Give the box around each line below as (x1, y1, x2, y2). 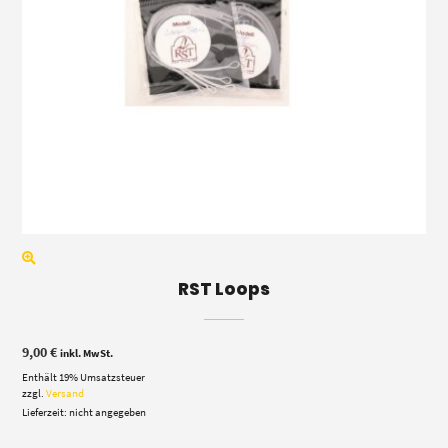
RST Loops (178, 277, 270, 302)
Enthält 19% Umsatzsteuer (22, 370, 146, 385)
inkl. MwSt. (60, 346, 114, 361)
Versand (46, 386, 85, 401)
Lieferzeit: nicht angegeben (22, 405, 147, 420)
